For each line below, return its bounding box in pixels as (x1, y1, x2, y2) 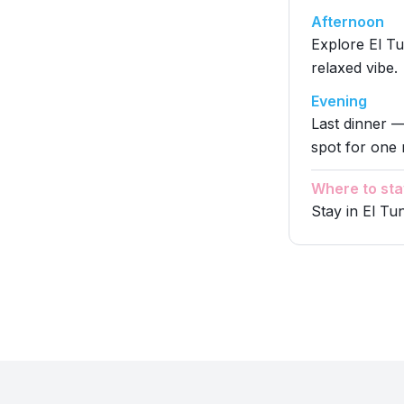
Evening (311, 92, 367, 110)
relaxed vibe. (311, 59, 398, 77)
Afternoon (311, 13, 384, 31)
